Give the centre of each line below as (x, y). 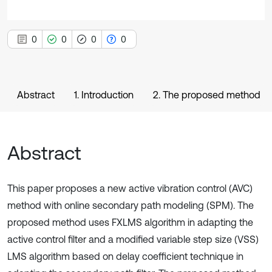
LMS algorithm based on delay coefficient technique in (125, 256)
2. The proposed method (207, 95)
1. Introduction (104, 95)
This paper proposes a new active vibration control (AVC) (130, 188)
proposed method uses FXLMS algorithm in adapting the (130, 222)
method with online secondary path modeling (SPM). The (131, 205)
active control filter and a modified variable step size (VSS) (133, 239)
